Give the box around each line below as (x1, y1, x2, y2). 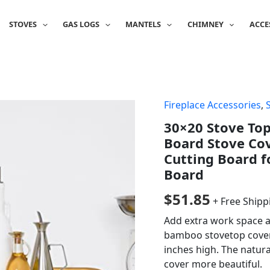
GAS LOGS (63, 19, 100, 30)
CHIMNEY (187, 19, 224, 30)
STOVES (8, 19, 37, 30)
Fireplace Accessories (164, 98, 261, 111)
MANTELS (125, 19, 162, 30)
